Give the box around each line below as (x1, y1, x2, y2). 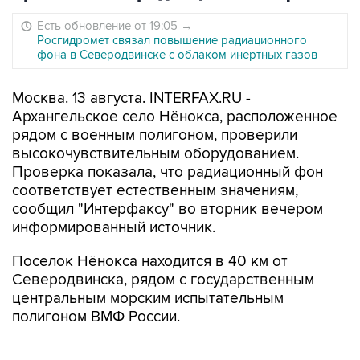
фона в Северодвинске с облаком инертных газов (37, 47, 317, 62)
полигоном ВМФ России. (12, 308, 180, 326)
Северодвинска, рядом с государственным (12, 271, 314, 289)
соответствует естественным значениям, (12, 182, 298, 200)
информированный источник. (12, 219, 215, 237)
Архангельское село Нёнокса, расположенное (12, 108, 337, 126)
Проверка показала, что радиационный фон (12, 163, 323, 182)
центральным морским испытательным (12, 289, 284, 308)
